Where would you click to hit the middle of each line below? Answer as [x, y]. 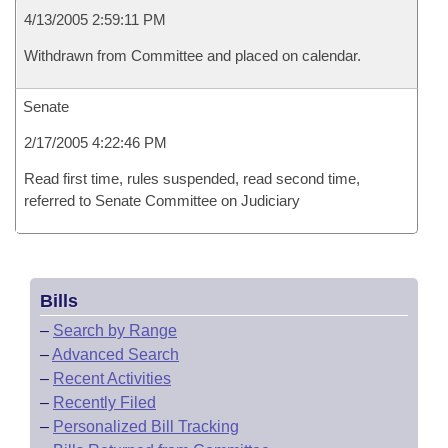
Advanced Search [115, 354]
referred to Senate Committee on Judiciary [162, 200]
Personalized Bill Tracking [146, 426]
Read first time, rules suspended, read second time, [192, 178]
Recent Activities [112, 378]
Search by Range [115, 330]
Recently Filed [104, 402]
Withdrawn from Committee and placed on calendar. [192, 55]
